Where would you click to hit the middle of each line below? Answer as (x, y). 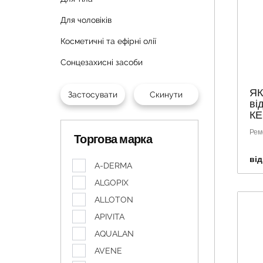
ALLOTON (114, 200)
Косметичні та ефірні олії (108, 41)
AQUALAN (114, 234)
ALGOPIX (112, 183)
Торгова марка (113, 139)
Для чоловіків (86, 20)
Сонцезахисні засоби (102, 62)
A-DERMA (113, 166)
